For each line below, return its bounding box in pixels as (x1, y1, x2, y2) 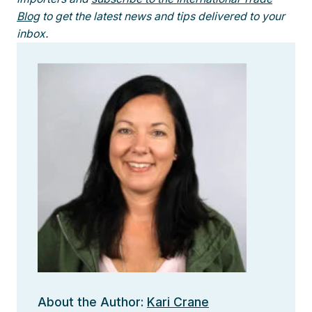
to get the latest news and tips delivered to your (42, 9, 285, 23)
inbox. (17, 26, 49, 40)
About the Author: (38, 294, 147, 309)
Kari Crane (147, 294, 209, 309)
